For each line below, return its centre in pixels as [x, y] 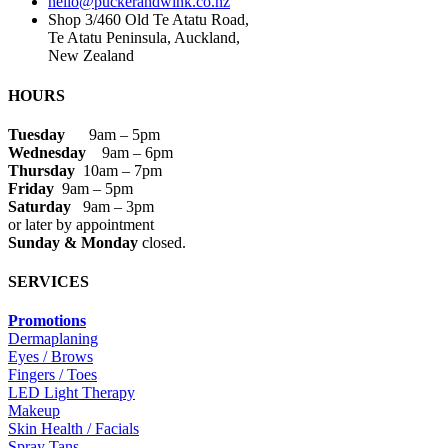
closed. [162, 242]
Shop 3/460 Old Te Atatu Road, [148, 20]
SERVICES [48, 282]
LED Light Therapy [71, 393]
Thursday [45, 170]
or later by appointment [81, 224]
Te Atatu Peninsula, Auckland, [144, 38]
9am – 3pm [118, 206]
